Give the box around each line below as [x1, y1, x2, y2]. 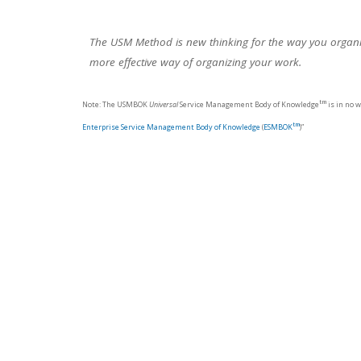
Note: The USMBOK [82, 99, 149, 110]
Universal [149, 99, 178, 110]
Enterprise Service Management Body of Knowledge [82, 122, 260, 132]
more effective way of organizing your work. [89, 55, 301, 69]
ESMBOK [263, 122, 293, 132]
